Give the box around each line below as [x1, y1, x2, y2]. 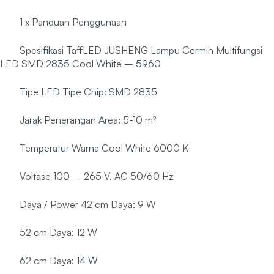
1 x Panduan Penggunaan [20, 16, 127, 29]
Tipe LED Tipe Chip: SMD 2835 [20, 86, 157, 98]
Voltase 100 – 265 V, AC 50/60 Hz [20, 170, 174, 183]
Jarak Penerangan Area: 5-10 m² [20, 114, 156, 127]
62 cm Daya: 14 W [20, 254, 98, 267]
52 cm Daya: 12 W [20, 226, 97, 239]
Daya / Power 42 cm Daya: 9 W [20, 198, 156, 211]
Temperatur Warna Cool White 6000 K [20, 142, 188, 155]
